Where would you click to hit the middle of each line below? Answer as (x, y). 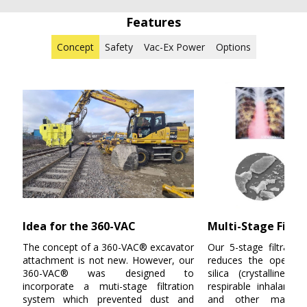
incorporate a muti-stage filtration (108, 286)
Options (233, 47)
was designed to (131, 273)
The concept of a (62, 247)
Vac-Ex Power (174, 47)
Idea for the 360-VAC (79, 226)
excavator (171, 247)
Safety (119, 47)
